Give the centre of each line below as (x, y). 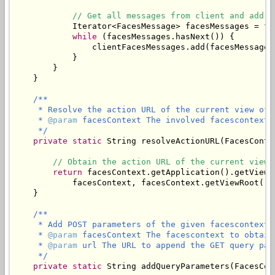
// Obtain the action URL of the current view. (163, 162)
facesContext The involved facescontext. (176, 120)
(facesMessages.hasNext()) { (166, 37)
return (68, 172)
